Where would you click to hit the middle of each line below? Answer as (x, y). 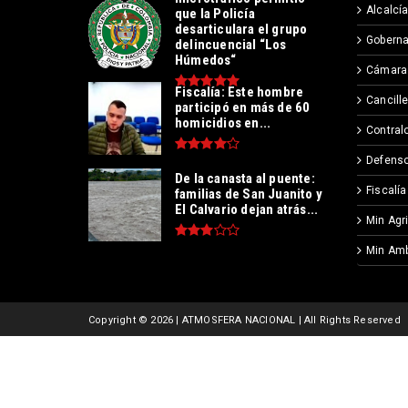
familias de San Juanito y (249, 194)
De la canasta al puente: (245, 179)
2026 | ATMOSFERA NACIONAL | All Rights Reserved (275, 321)
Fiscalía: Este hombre (240, 92)
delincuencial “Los (231, 44)
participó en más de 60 (243, 108)
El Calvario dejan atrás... (247, 210)
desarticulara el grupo (241, 29)
